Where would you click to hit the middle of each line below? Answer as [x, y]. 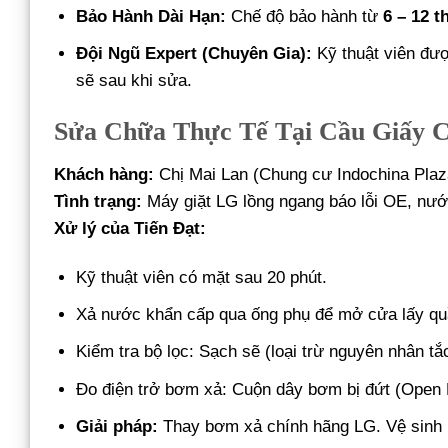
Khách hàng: [104, 174]
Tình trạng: [98, 201]
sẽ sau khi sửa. [134, 81]
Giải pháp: [117, 426]
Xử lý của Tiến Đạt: [130, 228]
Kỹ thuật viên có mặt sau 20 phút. [202, 278]
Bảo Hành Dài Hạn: [151, 17]
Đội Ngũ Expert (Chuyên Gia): [194, 54]
